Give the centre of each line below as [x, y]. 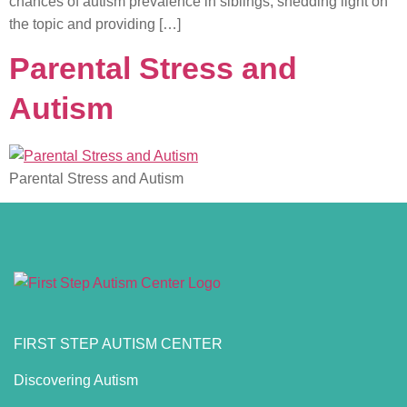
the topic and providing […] [95, 24]
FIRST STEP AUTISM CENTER [118, 344]
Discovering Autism [76, 380]
